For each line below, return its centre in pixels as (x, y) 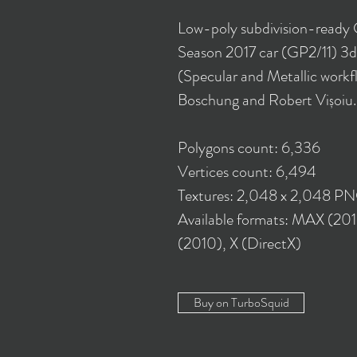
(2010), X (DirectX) (239, 243)
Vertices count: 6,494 (247, 172)
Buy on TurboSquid (241, 302)
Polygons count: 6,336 (249, 148)
